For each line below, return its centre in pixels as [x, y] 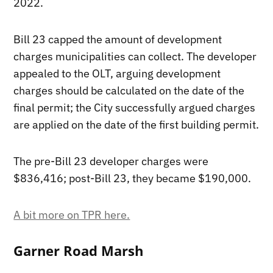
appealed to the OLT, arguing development [117, 73]
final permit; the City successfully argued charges [135, 107]
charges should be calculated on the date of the [129, 90]
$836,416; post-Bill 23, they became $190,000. [133, 178]
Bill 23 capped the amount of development [118, 39]
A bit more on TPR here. [72, 214]
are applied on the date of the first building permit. [136, 124]
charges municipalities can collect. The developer [135, 56]
